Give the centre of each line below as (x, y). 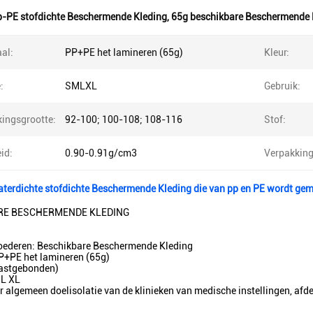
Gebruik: (282, 86)
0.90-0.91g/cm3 (101, 153)
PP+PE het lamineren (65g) (124, 52)
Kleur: (277, 52)
